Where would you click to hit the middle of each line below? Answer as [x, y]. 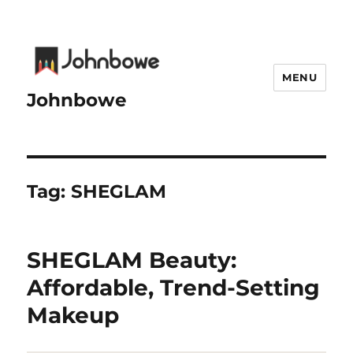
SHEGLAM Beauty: [132, 260]
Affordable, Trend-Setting [174, 287]
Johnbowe [77, 100]
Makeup [73, 315]
